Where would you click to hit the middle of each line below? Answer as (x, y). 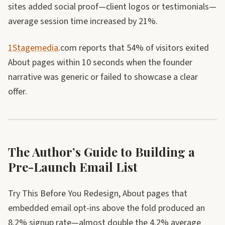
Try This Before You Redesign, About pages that (98, 194)
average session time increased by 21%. (83, 21)
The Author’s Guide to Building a (101, 152)
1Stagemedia (33, 48)
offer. (18, 92)
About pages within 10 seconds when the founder (100, 63)
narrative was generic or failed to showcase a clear (103, 77)
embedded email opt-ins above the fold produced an (106, 208)
